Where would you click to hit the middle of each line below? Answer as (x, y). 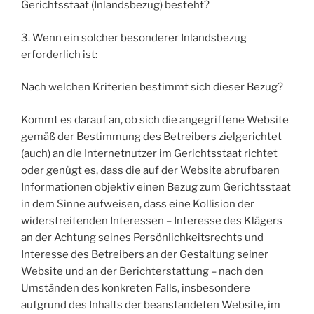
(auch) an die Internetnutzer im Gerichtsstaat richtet (149, 153)
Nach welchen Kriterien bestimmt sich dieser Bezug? (152, 87)
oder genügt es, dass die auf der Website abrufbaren (150, 170)
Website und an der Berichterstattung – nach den (142, 271)
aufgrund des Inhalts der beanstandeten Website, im (151, 305)
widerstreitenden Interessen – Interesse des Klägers (152, 220)
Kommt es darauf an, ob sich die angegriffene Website (155, 120)
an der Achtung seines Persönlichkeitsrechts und (142, 237)
